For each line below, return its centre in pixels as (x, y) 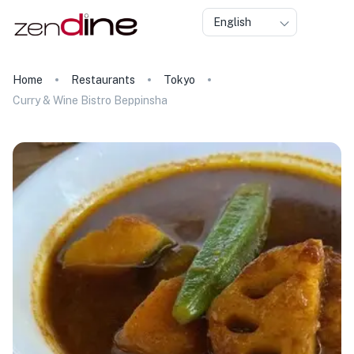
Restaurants (103, 80)
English (232, 22)
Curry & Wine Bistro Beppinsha (90, 100)
